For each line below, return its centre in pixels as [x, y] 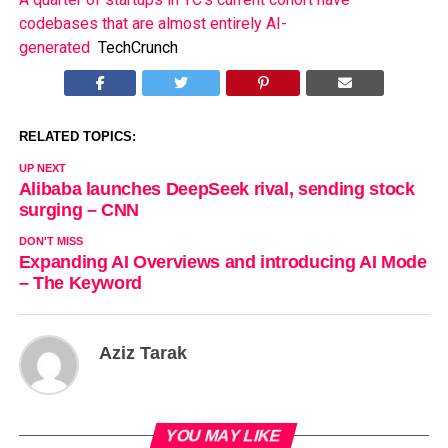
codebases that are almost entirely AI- [152, 23]
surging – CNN [79, 210]
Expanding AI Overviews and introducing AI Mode [222, 262]
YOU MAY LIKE [224, 435]
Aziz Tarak [142, 353]
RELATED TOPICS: [77, 136]
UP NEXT [42, 168]
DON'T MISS [50, 241]
